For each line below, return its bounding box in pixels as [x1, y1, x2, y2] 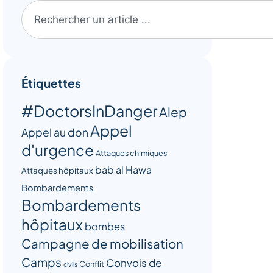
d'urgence [21, 141, 94, 159]
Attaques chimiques [95, 148, 167, 158]
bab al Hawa [94, 163, 152, 176]
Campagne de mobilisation [21, 236, 183, 252]
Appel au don [21, 126, 88, 139]
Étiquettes [21, 76, 81, 90]
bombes [84, 220, 125, 233]
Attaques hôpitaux [21, 165, 93, 175]
